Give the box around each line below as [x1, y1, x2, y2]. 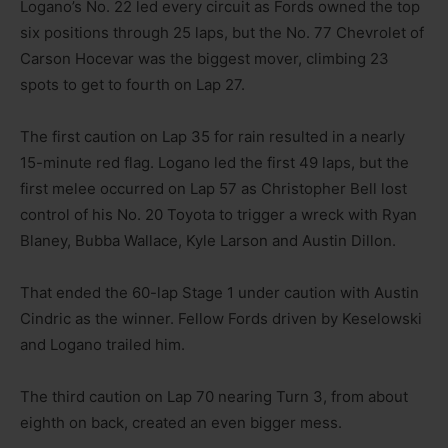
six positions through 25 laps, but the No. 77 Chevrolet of [20, 22, 424, 42]
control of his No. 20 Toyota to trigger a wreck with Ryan [20, 204, 417, 224]
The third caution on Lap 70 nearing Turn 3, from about [20, 386, 408, 406]
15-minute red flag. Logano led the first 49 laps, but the [20, 152, 409, 172]
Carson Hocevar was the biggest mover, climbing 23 [20, 48, 389, 68]
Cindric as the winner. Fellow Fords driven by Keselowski [20, 308, 422, 328]
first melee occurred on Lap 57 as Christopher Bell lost [20, 178, 407, 198]
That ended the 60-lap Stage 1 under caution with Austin [20, 282, 419, 302]
